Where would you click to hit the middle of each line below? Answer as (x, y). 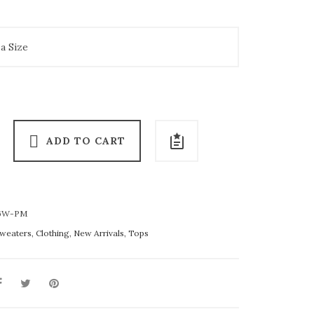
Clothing (52, 233)
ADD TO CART (86, 141)
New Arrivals (98, 233)
